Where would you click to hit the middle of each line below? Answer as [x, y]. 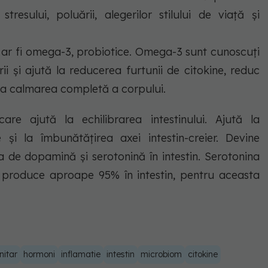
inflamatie [81, 254]
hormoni [39, 254]
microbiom [161, 254]
